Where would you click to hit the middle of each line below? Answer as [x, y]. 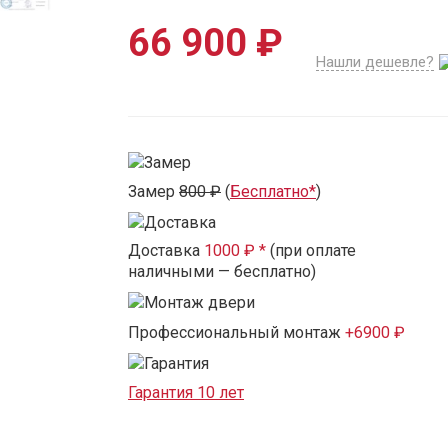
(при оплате [311, 251]
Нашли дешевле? [374, 62]
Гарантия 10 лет [186, 392]
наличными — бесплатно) [222, 272]
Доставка [166, 251]
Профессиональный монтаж [236, 332]
